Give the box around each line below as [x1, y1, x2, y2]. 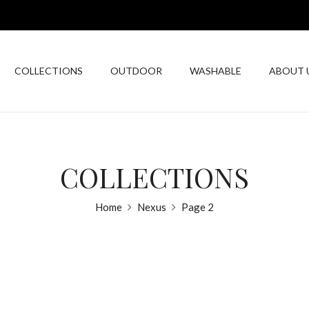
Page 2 [181, 201, 214, 214]
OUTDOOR [110, 65, 162, 77]
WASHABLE [190, 65, 241, 77]
